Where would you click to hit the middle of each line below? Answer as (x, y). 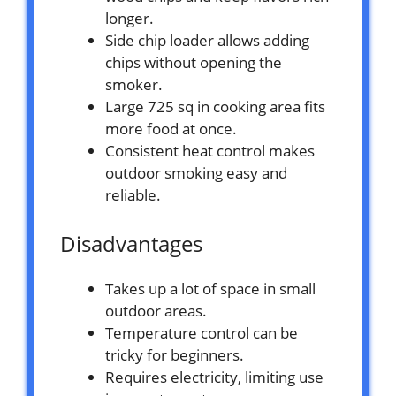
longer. (129, 18)
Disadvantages (131, 244)
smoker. (134, 84)
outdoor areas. (156, 311)
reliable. (133, 194)
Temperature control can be (202, 333)
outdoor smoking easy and (196, 172)
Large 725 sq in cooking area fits (215, 106)
